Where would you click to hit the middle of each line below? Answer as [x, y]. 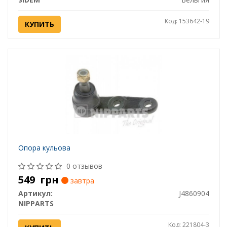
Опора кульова [44, 148]
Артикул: [35, 194]
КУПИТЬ [39, 24]
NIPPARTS [36, 204]
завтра [81, 181]
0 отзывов [84, 166]
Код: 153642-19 [187, 21]
